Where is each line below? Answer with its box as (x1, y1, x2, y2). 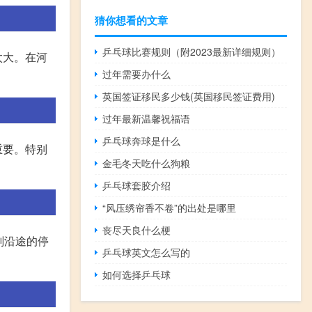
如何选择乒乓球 (102, 267, 171, 281)
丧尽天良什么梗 (102, 222, 171, 237)
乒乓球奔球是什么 (102, 133, 181, 148)
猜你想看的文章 (95, 12, 168, 28)
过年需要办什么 (102, 66, 171, 81)
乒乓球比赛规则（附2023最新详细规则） (102, 44, 281, 58)
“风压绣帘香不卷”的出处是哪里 (102, 200, 237, 214)
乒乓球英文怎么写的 (102, 244, 191, 259)
